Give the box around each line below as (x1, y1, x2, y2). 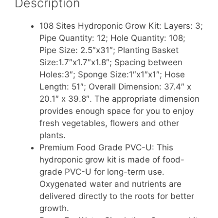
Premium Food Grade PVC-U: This (39, 142, 173, 152)
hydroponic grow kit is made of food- (39, 154, 184, 164)
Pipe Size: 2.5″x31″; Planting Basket (39, 45, 179, 55)
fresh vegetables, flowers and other (39, 118, 179, 128)
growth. (39, 203, 69, 213)
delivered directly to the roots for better (39, 191, 194, 201)
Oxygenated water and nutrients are (39, 179, 182, 189)
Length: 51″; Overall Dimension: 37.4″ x (39, 81, 191, 91)
